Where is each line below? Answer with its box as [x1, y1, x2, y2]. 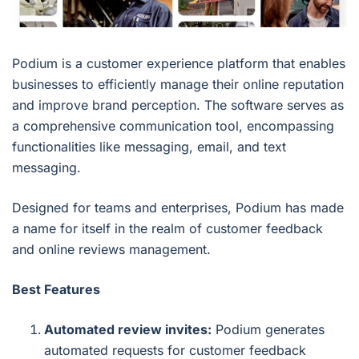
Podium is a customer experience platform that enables [12, 55, 345, 72]
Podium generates [212, 321, 325, 338]
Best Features [12, 281, 100, 298]
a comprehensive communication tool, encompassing [12, 118, 334, 135]
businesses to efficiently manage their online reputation [12, 76, 344, 93]
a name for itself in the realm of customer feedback [12, 220, 323, 237]
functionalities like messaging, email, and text [12, 139, 286, 155]
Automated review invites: [44, 321, 212, 338]
